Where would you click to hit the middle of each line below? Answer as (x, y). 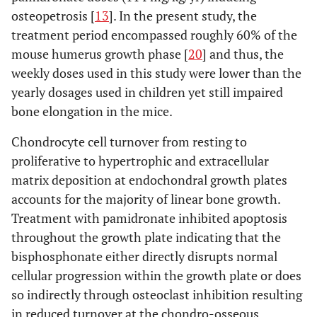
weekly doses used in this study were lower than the (156, 73)
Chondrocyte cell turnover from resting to (129, 142)
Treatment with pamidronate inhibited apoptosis (149, 218)
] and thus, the (243, 54)
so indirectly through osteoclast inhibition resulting (157, 295)
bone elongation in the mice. (92, 111)
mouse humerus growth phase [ (100, 54)
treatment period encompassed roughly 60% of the (154, 35)
